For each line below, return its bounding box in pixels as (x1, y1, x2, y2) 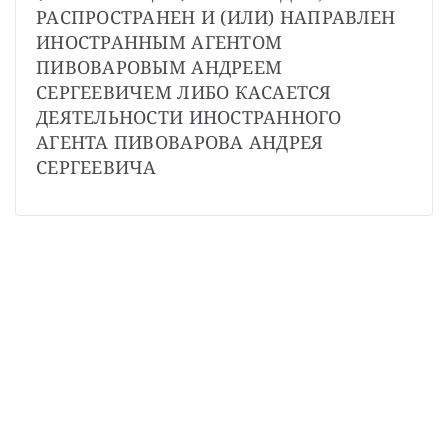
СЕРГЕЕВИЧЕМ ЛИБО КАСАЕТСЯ (36, 80, 332, 105)
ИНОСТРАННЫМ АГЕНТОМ (36, 30, 283, 55)
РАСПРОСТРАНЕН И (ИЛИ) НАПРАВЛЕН (36, 5, 396, 30)
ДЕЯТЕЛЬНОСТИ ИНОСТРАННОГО (36, 105, 342, 130)
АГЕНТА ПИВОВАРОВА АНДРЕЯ (36, 130, 324, 155)
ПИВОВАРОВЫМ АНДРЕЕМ (36, 55, 283, 80)
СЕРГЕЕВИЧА (36, 155, 157, 180)
